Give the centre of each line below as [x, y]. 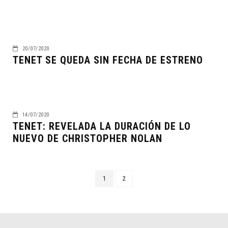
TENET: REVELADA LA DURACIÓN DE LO [102, 126]
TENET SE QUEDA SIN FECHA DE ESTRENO [108, 60]
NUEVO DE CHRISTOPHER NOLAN [88, 138]
